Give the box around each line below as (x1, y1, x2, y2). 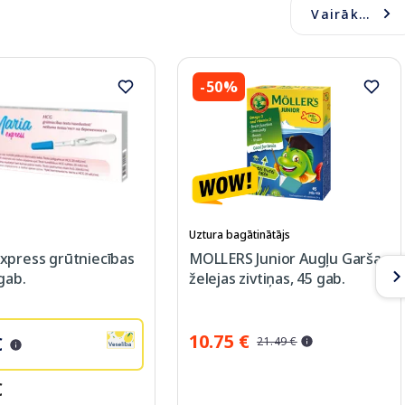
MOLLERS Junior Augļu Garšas (189, 249, 389, 269)
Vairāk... (311, 5, 371, 23)
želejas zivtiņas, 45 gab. (189, 268, 345, 289)
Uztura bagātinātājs (189, 227, 290, 243)
